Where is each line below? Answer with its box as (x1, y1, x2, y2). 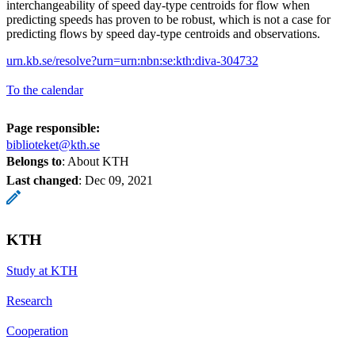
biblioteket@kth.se (6, 137, 100, 151)
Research (6, 293, 52, 307)
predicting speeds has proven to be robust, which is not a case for (6, 12, 330, 26)
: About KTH (62, 154, 129, 168)
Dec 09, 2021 (85, 173, 153, 187)
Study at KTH (6, 263, 78, 277)
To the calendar (6, 82, 83, 97)
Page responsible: (6, 120, 100, 135)
